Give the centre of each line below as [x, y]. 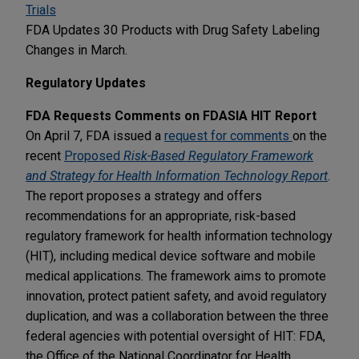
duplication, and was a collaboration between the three [177, 316]
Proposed [94, 155]
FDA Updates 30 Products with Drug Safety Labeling [173, 30]
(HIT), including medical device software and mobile [171, 256]
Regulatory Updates [86, 83]
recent [45, 155]
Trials [41, 10]
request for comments [228, 135]
